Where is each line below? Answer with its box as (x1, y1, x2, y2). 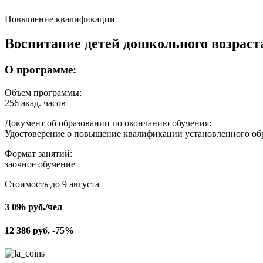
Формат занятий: (5, 149, 72, 159)
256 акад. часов (5, 98, 66, 109)
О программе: (5, 63, 76, 76)
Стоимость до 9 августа (5, 179, 99, 190)
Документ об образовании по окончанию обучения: (5, 118, 211, 129)
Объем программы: (5, 87, 82, 98)
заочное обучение (5, 159, 75, 170)
